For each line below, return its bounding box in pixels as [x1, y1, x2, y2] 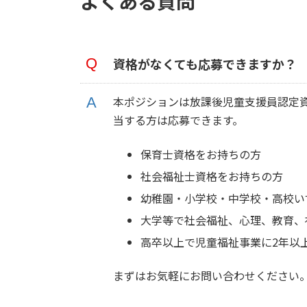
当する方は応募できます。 [113, 111, 243, 128]
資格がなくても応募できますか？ [113, 54, 297, 73]
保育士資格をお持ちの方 [140, 145, 261, 162]
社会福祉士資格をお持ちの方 [140, 167, 283, 184]
